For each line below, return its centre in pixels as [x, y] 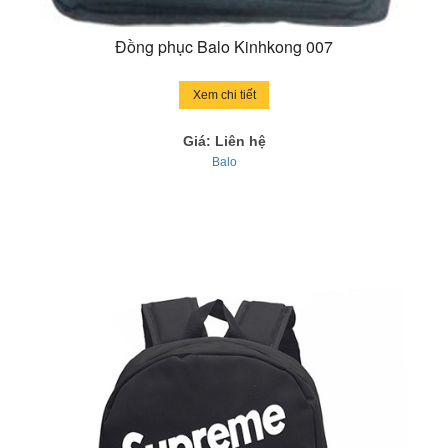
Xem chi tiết [224, 95]
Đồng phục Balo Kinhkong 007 [224, 47]
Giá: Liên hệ [224, 141]
